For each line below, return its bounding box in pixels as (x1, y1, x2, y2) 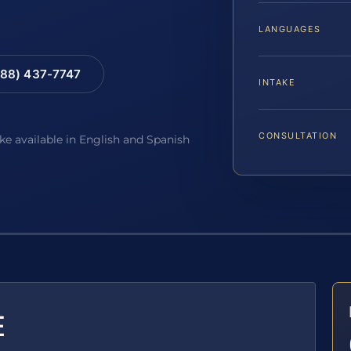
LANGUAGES (259, 24, 321, 35)
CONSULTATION (259, 130, 338, 142)
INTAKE (259, 77, 296, 89)
